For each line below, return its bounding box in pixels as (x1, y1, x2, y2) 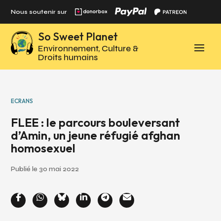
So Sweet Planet (38, 30, 118, 43)
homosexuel (11, 141, 76, 156)
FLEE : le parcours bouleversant (11, 115, 181, 130)
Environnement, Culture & (38, 43, 139, 54)
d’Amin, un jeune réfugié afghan (11, 128, 181, 143)
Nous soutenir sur (11, 8, 68, 15)
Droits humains (38, 52, 98, 63)
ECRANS (11, 97, 34, 105)
